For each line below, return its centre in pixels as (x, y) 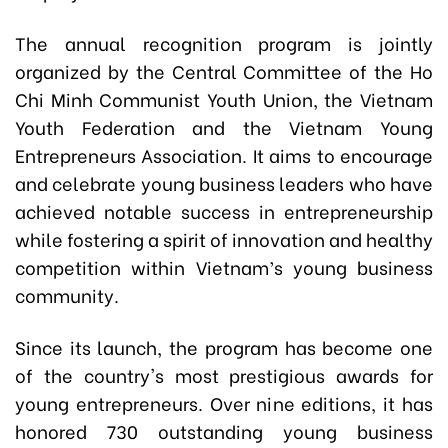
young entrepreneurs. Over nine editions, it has (224, 403)
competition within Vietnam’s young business (224, 267)
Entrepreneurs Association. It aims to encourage (224, 155)
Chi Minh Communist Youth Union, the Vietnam (224, 99)
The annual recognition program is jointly (224, 43)
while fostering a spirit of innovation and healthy (224, 239)
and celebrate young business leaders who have (224, 183)
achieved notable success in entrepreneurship (224, 211)
